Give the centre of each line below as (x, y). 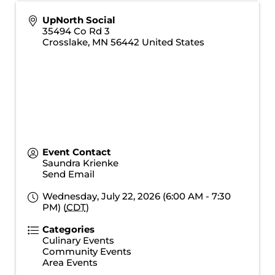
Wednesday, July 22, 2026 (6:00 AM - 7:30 (136, 196)
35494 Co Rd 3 (76, 31)
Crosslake (65, 42)
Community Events (87, 251)
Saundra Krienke (80, 163)
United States (173, 42)
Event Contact (76, 152)
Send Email (68, 174)
